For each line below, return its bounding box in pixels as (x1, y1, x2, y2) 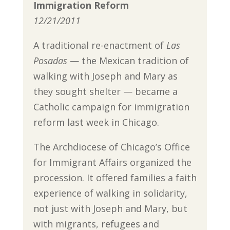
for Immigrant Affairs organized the (33, 156, 191, 168)
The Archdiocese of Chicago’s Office (33, 141, 190, 153)
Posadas (33, 54, 67, 67)
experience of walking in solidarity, (33, 187, 187, 199)
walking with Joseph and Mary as (33, 70, 178, 82)
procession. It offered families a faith (33, 171, 197, 184)
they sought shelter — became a (33, 85, 178, 98)
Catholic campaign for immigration (33, 101, 189, 113)
